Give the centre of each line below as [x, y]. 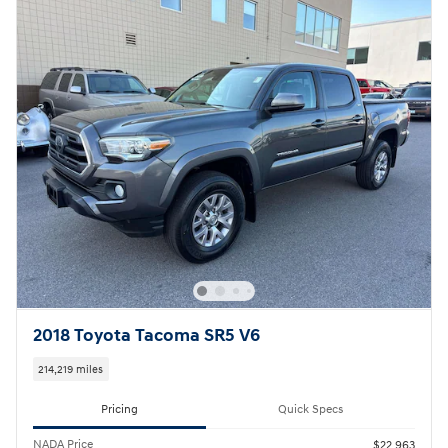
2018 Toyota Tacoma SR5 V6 [146, 336]
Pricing [119, 410]
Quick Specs [310, 410]
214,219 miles [71, 369]
